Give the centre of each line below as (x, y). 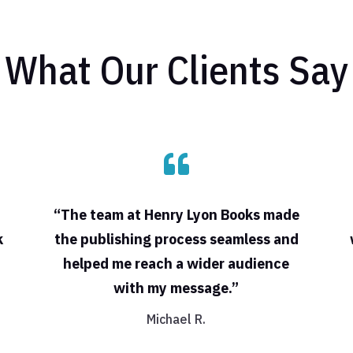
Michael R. (176, 319)
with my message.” (176, 288)
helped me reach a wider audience (176, 263)
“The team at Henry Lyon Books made (176, 214)
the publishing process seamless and (176, 239)
